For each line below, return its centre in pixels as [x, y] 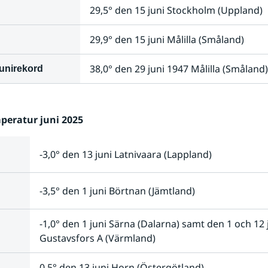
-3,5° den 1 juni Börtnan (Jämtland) [117, 191]
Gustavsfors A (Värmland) [97, 238]
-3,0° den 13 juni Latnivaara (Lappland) [125, 154]
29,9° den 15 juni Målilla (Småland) [167, 39]
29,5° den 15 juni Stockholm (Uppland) [176, 10]
